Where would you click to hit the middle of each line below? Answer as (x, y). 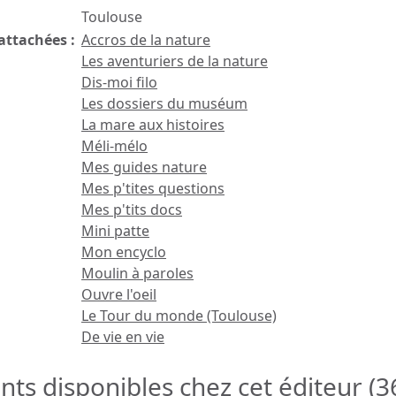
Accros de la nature (146, 40)
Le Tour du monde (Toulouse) (179, 316)
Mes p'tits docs (132, 209)
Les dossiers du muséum (164, 103)
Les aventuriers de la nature (175, 61)
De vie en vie (123, 337)
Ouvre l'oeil (119, 294)
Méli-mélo (114, 146)
